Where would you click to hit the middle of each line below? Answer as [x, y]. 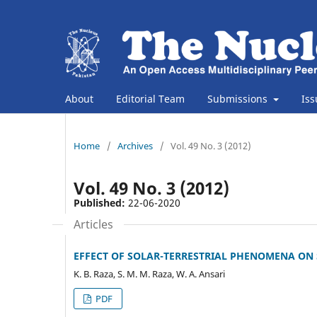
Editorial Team [150, 98]
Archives [135, 145]
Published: [101, 202]
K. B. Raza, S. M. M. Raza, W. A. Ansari [149, 273]
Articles [93, 224]
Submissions [239, 98]
